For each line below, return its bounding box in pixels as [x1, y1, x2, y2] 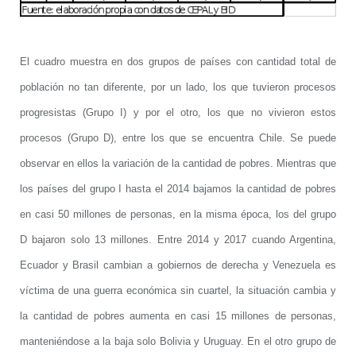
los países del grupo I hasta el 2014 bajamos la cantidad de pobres [20, 182, 336, 195]
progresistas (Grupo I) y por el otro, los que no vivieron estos [20, 106, 336, 118]
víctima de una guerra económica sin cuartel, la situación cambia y [20, 284, 336, 296]
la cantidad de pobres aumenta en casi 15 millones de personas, [20, 309, 336, 322]
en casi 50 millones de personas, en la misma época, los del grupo [20, 207, 336, 220]
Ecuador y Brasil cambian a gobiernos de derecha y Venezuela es [20, 258, 336, 271]
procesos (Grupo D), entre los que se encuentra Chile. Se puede [20, 131, 336, 144]
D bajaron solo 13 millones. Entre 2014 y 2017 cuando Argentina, [20, 233, 336, 246]
